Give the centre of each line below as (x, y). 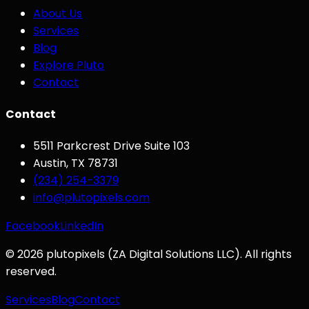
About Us (58, 13)
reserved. (31, 272)
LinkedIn (82, 226)
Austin (50, 163)
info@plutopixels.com (91, 198)
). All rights (263, 255)
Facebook (33, 226)
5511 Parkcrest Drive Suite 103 (111, 146)
